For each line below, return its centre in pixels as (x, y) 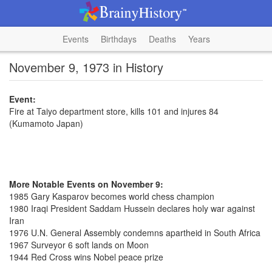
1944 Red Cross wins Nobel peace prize (86, 257)
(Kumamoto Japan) (46, 123)
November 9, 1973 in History (86, 67)
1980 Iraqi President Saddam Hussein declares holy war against (132, 208)
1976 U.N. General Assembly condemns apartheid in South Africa (135, 233)
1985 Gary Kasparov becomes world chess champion (112, 196)
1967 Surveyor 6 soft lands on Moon (79, 245)
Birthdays (118, 39)
